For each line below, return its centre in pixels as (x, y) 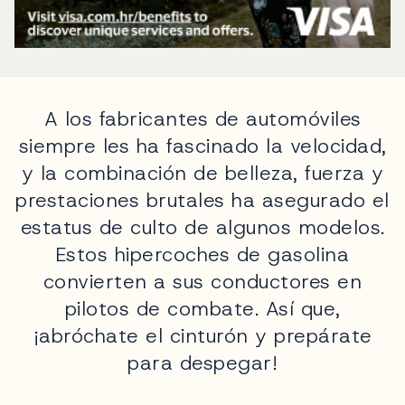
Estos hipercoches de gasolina (202, 254)
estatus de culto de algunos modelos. (202, 227)
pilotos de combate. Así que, (202, 308)
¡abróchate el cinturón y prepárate (202, 335)
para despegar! (202, 363)
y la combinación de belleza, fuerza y (202, 173)
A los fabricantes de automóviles (202, 118)
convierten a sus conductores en (202, 281)
